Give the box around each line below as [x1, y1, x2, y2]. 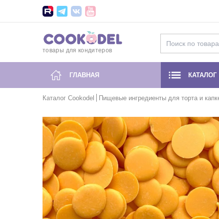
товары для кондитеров [43, 47, 112, 54]
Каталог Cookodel [43, 94, 94, 102]
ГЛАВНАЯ [69, 71, 99, 79]
